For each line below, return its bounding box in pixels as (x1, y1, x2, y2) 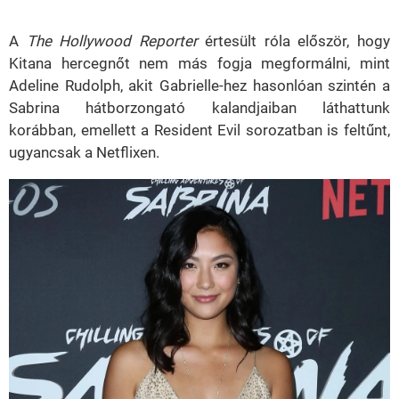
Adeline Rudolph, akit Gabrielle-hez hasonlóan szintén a (9, 77, 390, 94)
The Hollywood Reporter (26, 32, 198, 50)
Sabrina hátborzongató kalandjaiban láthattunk (9, 99, 390, 117)
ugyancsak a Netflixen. (9, 143, 159, 161)
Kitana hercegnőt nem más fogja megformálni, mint (9, 54, 390, 72)
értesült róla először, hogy (197, 32, 391, 50)
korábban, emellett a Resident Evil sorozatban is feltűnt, (9, 121, 390, 139)
